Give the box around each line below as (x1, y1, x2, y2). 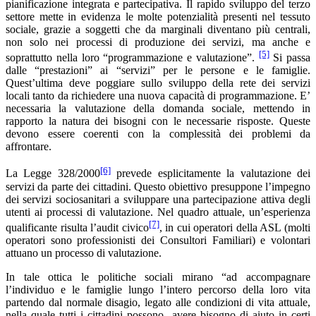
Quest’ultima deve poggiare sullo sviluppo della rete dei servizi (6, 77, 310, 90)
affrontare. (6, 140, 51, 153)
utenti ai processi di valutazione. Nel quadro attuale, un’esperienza (6, 205, 310, 218)
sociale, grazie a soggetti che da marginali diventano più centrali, (6, 23, 310, 36)
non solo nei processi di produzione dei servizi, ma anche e (6, 36, 310, 49)
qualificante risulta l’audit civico (6, 221, 149, 234)
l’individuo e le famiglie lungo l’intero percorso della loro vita (6, 284, 310, 296)
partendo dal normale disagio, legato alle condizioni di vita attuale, (6, 296, 310, 309)
